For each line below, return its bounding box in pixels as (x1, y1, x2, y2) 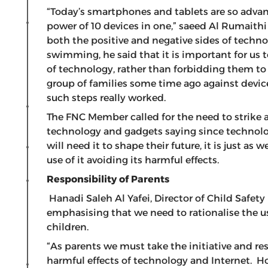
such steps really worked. (47, 92, 175, 103)
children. (47, 221, 93, 233)
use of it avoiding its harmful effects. (47, 154, 219, 166)
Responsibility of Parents (47, 173, 169, 185)
